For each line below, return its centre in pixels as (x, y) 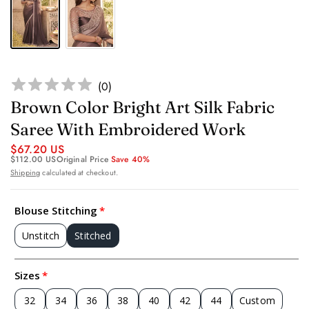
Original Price (84, 160)
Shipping (26, 173)
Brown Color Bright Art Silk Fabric (142, 108)
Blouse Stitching (56, 211)
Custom (257, 301)
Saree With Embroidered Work (128, 130)
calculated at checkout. (79, 173)
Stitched (93, 236)
